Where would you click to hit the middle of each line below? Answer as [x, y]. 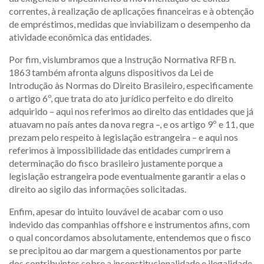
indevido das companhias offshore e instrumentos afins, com [129, 224]
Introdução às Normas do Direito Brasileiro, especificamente [131, 85]
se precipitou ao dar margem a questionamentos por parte [125, 250]
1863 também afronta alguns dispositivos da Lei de [111, 72]
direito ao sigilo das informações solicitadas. [98, 189]
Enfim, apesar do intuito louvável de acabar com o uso [116, 211]
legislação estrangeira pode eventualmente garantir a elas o [127, 176]
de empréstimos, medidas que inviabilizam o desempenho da [130, 24]
